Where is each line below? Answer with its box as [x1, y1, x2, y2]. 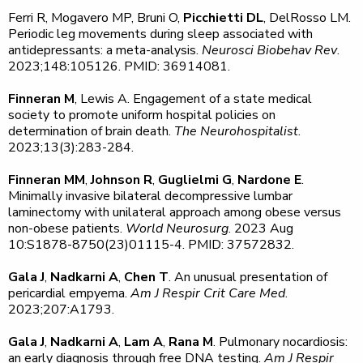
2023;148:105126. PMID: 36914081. [8, 58, 230, 75]
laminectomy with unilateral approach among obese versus [8, 203, 341, 221]
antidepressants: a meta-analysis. [8, 41, 202, 59]
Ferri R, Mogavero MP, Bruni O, [8, 9, 183, 27]
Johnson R [91, 171, 152, 189]
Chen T [124, 268, 169, 286]
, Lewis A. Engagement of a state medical [75, 90, 312, 108]
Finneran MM [8, 171, 85, 189]
